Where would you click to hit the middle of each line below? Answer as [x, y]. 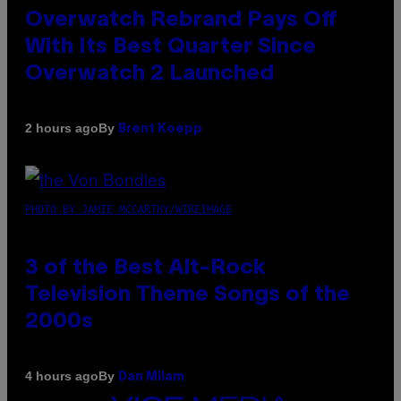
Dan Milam [151, 377]
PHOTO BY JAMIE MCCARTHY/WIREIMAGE [128, 209]
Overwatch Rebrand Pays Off [181, 20]
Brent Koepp [160, 129]
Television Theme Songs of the [188, 295]
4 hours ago [62, 376]
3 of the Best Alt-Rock [145, 268]
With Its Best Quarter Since [171, 47]
